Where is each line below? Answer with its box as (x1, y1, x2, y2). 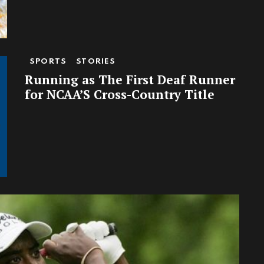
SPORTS (29, 58, 67, 66)
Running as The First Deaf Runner (25, 71, 235, 88)
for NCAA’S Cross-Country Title (25, 86, 214, 103)
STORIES (76, 58, 116, 66)
